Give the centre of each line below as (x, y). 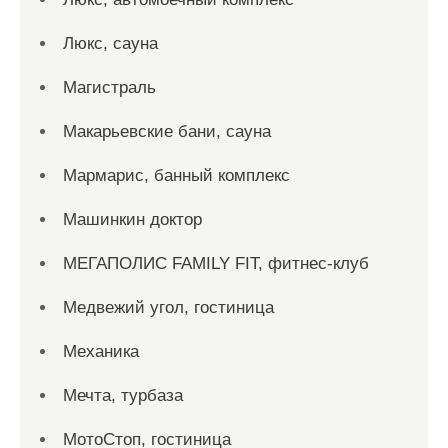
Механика (101, 352)
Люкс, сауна (110, 44)
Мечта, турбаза (123, 396)
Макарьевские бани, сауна (167, 132)
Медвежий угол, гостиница (168, 308)
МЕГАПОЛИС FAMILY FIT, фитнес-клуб (216, 264)
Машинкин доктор (132, 220)
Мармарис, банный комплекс (176, 176)
